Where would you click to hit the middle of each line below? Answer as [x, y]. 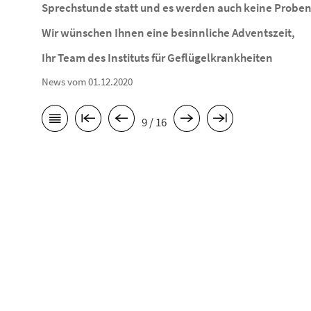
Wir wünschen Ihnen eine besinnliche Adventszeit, [168, 33]
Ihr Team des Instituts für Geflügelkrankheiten [157, 58]
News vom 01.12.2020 [87, 82]
